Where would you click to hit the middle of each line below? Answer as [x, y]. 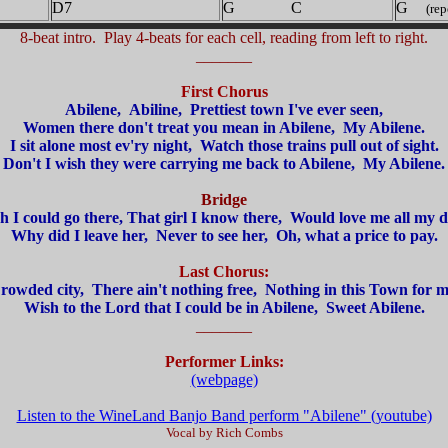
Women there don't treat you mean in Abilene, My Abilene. [224, 127]
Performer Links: [224, 361]
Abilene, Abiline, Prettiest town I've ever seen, [224, 109]
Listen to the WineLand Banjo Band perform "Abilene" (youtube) [224, 415]
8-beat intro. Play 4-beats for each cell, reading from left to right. [224, 37]
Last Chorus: [224, 271]
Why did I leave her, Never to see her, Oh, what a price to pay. [224, 235]
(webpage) [224, 379]
